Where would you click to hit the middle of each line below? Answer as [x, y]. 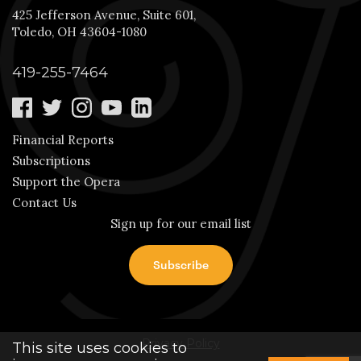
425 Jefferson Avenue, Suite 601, [104, 15]
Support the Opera [66, 182]
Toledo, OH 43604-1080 [79, 32]
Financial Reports [63, 140]
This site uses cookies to [100, 348]
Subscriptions [51, 161]
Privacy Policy [180, 344]
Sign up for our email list [180, 224]
